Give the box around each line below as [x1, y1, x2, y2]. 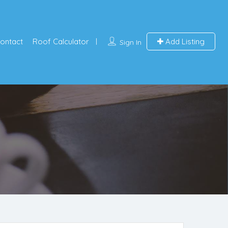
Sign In [119, 38, 141, 47]
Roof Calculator [32, 37, 89, 46]
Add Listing [163, 37, 205, 46]
